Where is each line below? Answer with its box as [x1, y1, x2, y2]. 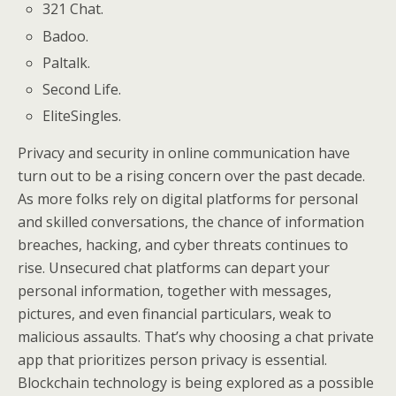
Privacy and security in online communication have [18, 143, 350, 164]
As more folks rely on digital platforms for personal [18, 189, 358, 209]
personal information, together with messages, [18, 281, 331, 301]
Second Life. [42, 79, 122, 99]
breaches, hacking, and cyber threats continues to [18, 235, 348, 255]
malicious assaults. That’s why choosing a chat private [18, 327, 374, 347]
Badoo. [42, 26, 89, 46]
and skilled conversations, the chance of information [18, 212, 364, 232]
